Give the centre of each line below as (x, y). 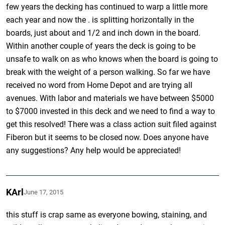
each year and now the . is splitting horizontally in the (100, 20)
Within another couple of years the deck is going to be (101, 46)
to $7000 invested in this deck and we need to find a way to (111, 111)
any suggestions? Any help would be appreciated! (94, 150)
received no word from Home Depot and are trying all (99, 85)
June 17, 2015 (44, 192)
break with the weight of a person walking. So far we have (108, 72)
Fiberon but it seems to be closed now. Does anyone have (107, 137)
